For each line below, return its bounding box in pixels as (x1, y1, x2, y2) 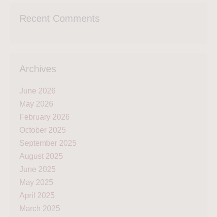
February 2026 (19, 112, 70, 121)
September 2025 (19, 139, 77, 147)
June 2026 (19, 86, 56, 95)
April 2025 (19, 191, 55, 200)
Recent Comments (19, 13, 100, 24)
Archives (19, 63, 56, 74)
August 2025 (19, 152, 63, 160)
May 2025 (19, 178, 53, 186)
